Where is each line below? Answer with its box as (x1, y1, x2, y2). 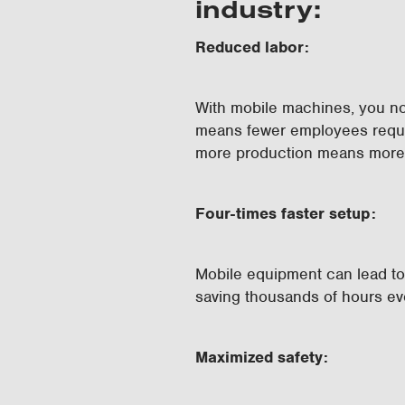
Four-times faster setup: (195, 203, 376, 223)
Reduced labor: (195, 37, 314, 57)
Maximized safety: (195, 347, 328, 367)
